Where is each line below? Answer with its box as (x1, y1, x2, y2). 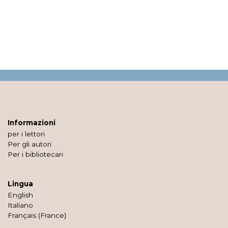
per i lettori (8, 129, 45, 138)
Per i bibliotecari (8, 150, 63, 158)
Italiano (8, 201, 33, 209)
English (8, 190, 33, 199)
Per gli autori (8, 139, 51, 148)
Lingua (8, 179, 33, 188)
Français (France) (8, 211, 66, 219)
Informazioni (8, 118, 55, 127)
